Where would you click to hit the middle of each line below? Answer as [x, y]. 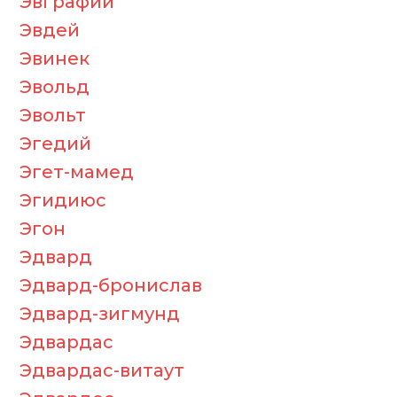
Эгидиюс [63, 200]
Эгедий [55, 144]
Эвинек [54, 58]
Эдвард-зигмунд [100, 314]
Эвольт [53, 115]
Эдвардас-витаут [102, 370]
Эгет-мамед [77, 172]
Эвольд [54, 87]
